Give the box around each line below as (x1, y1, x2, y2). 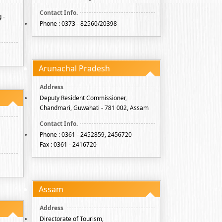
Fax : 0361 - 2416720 (40, 140, 97, 149)
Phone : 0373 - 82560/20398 (40, 19, 117, 28)
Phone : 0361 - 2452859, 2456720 (40, 130, 132, 139)
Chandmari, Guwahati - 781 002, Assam (40, 104, 149, 112)
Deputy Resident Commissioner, (40, 94, 127, 102)
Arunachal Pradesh (39, 63, 110, 74)
